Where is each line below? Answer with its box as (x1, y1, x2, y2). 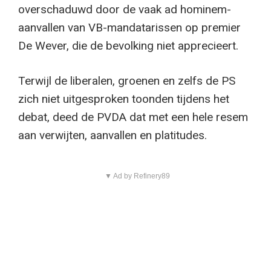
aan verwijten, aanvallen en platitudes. (18, 128, 207, 143)
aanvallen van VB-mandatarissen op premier (18, 20, 241, 34)
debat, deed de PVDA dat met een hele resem (18, 110, 248, 125)
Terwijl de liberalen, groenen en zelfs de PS (18, 74, 235, 88)
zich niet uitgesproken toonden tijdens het (18, 92, 229, 106)
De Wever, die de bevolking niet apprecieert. (18, 38, 238, 53)
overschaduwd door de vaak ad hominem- (18, 2, 231, 16)
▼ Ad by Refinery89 (104, 172, 170, 181)
